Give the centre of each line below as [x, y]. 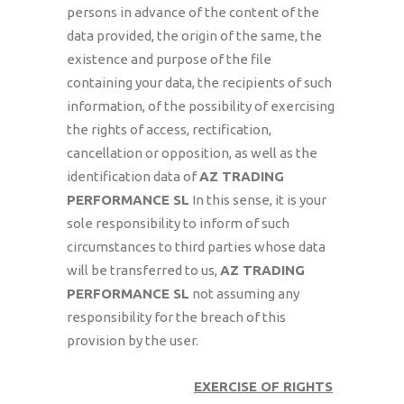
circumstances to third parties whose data [196, 247]
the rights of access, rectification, [169, 129]
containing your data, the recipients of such [199, 83]
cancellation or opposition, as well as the [192, 153]
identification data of [133, 176]
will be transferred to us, [143, 270]
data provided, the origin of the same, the [194, 36]
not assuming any [244, 294]
